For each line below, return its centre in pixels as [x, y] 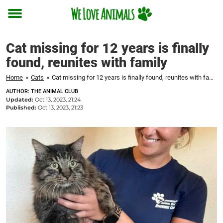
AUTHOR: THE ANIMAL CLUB [42, 91]
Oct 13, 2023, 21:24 [58, 100]
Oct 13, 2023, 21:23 [60, 108]
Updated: [20, 100]
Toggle [21, 20]
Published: [22, 108]
